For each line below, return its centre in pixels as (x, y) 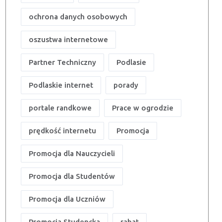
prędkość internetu (62, 130)
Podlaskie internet (61, 85)
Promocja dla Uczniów (67, 199)
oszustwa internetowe (68, 39)
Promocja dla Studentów (72, 176)
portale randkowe (60, 108)
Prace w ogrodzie (143, 108)
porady (126, 85)
